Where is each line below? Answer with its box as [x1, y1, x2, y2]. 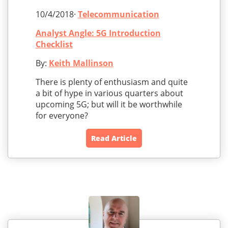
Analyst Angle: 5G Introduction [35, 27, 161, 39]
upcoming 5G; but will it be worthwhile [35, 98, 182, 110]
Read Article [91, 133, 137, 143]
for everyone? [35, 109, 88, 121]
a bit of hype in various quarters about [35, 87, 183, 99]
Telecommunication [77, 8, 159, 20]
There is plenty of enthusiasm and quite [35, 76, 188, 88]
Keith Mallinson [48, 57, 113, 69]
